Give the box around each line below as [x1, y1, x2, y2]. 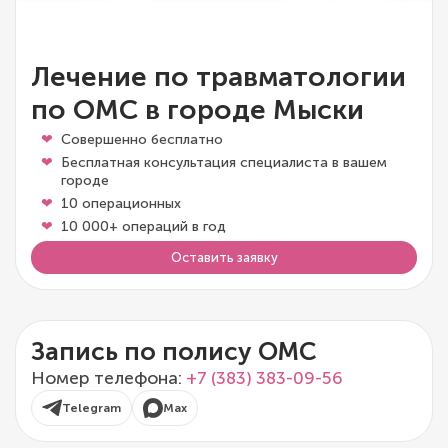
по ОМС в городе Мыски [31, 93, 364, 127]
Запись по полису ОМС [31, 336, 317, 368]
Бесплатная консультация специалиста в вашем [61, 154, 387, 172]
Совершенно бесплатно [61, 131, 223, 149]
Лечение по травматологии [31, 60, 406, 94]
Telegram [62, 401, 121, 416]
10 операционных [61, 195, 181, 213]
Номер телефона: [31, 368, 186, 390]
